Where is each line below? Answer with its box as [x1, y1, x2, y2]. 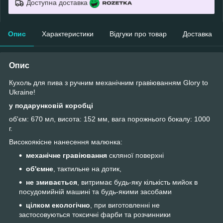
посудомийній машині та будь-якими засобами [19, 187, 174, 196]
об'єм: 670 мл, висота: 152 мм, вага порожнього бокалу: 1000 [9, 114, 210, 123]
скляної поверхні [107, 151, 166, 159]
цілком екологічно [26, 201, 90, 209]
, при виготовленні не [90, 201, 160, 209]
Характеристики [42, 29, 94, 38]
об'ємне [26, 164, 53, 173]
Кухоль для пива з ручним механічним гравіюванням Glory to [9, 78, 208, 87]
